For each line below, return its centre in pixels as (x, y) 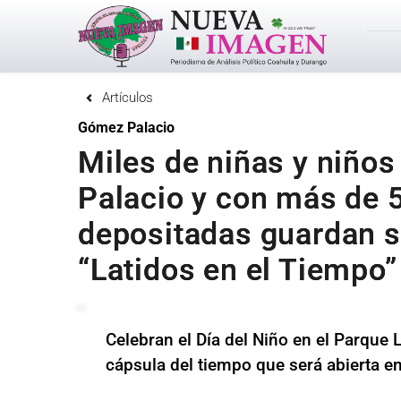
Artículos (128, 98)
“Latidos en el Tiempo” (238, 270)
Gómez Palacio (126, 128)
